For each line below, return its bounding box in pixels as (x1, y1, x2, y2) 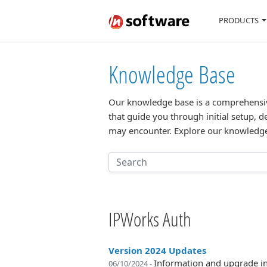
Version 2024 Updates (108, 244, 206, 256)
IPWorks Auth (108, 206, 191, 232)
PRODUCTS (219, 15, 259, 26)
